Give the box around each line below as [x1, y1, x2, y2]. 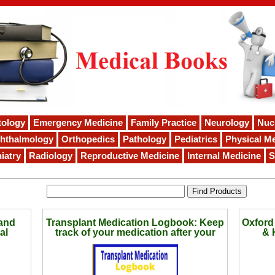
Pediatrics [174, 134, 217, 145]
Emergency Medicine [33, 118, 123, 128]
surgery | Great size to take [73, 237, 197, 248]
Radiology [29, 151, 72, 161]
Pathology [123, 134, 166, 145]
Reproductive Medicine [80, 151, 179, 161]
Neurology [204, 118, 249, 128]
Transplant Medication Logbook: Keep [46, 217, 224, 228]
